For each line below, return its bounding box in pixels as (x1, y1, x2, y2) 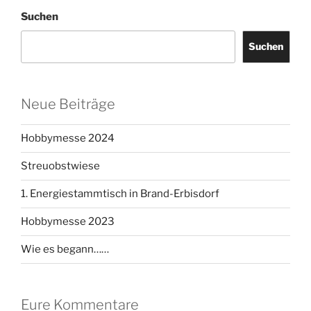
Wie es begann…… (21, 243, 109, 256)
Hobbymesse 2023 (21, 215, 115, 228)
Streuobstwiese (21, 160, 100, 173)
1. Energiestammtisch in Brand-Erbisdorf (21, 187, 219, 201)
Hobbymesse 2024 (21, 132, 115, 145)
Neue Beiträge (21, 95, 115, 112)
